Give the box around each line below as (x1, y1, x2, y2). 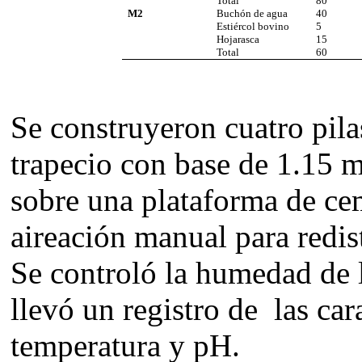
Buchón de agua (217, 7, 288, 20)
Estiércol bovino (217, 20, 290, 33)
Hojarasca (217, 33, 260, 46)
